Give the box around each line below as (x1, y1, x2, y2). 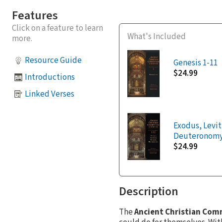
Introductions (25, 71, 75, 83)
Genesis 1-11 (173, 56, 218, 69)
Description (119, 182, 178, 200)
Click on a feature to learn (12, 22, 103, 35)
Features (12, 7, 58, 25)
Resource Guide (25, 54, 82, 66)
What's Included (127, 30, 186, 43)
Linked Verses (25, 88, 74, 100)
